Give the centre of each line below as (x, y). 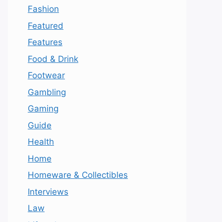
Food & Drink (53, 59)
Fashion (43, 9)
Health (41, 142)
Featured (46, 26)
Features (45, 42)
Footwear (46, 76)
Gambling (47, 92)
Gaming (43, 109)
